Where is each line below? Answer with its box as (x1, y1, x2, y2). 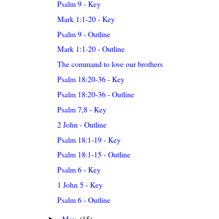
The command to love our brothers (57, 59, 163, 69)
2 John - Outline (57, 119, 107, 130)
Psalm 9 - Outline (57, 28, 111, 39)
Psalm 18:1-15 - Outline (57, 149, 131, 160)
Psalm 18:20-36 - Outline (57, 89, 135, 100)
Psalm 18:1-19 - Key (57, 134, 121, 145)
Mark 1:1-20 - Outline (57, 44, 125, 54)
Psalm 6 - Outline (57, 194, 111, 205)
